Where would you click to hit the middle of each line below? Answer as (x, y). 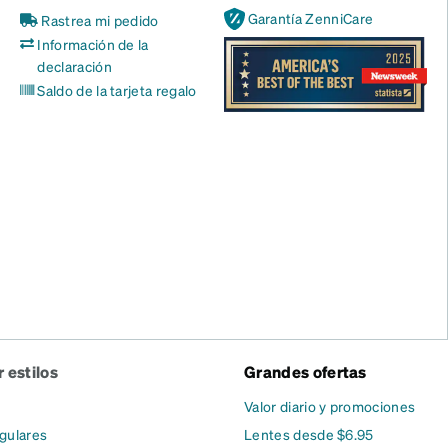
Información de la (93, 44)
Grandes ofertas (305, 371)
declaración (74, 66)
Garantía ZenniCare (310, 18)
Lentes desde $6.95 (309, 434)
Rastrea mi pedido (100, 20)
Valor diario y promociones (330, 406)
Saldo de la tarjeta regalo (117, 90)
